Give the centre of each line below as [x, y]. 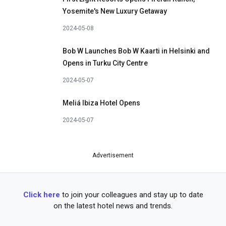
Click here [41, 194]
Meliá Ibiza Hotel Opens [101, 103]
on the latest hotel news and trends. [113, 206]
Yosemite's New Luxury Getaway [115, 11]
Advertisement [113, 155]
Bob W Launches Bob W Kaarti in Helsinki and [136, 51]
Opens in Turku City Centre [105, 63]
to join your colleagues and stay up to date [131, 194]
